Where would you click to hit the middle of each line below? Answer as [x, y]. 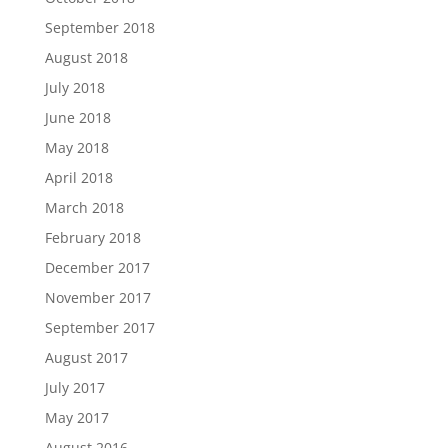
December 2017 [97, 267]
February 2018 [92, 237]
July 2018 [74, 87]
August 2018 [86, 57]
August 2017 [86, 357]
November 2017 [97, 297]
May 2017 [76, 417]
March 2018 [84, 207]
